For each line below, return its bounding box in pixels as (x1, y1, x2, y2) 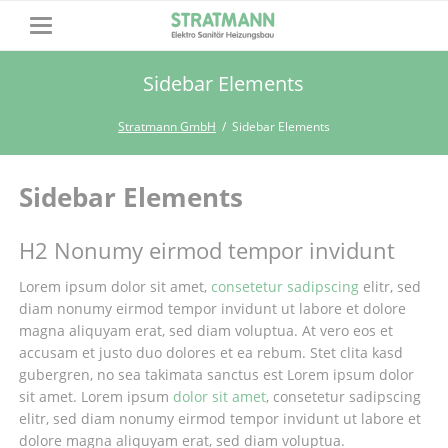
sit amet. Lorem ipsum (18, 387, 173, 407)
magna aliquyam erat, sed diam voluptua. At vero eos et (18, 321, 393, 341)
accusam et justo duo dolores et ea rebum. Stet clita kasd (18, 343, 403, 363)
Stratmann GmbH (117, 118, 216, 136)
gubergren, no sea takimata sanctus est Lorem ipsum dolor (18, 365, 414, 385)
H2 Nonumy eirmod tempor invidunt (18, 235, 395, 267)
